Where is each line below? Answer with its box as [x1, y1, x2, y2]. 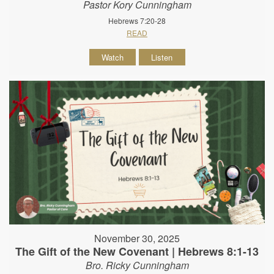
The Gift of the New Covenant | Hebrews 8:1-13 [15, 243, 259, 260]
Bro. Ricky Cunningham [85, 258, 189, 273]
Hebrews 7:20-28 [108, 15, 166, 26]
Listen [151, 51, 172, 64]
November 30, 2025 [94, 231, 180, 246]
